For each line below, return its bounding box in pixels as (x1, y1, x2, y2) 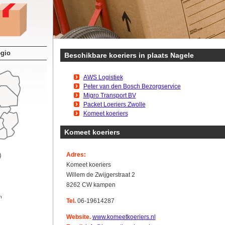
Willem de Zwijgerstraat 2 (66, 171, 135, 178)
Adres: (66, 151, 86, 158)
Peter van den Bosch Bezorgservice (83, 83, 181, 90)
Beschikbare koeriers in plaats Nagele (64, 51, 194, 59)
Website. (66, 213, 91, 220)
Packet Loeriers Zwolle (83, 101, 146, 108)
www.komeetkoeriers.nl (92, 213, 156, 220)
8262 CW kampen (66, 181, 116, 188)
